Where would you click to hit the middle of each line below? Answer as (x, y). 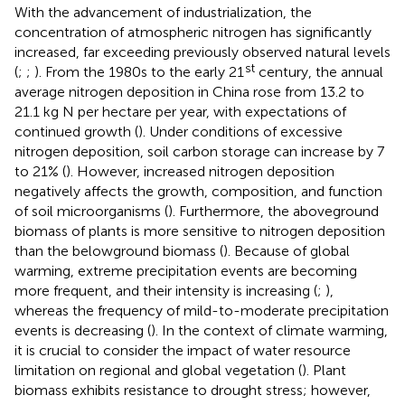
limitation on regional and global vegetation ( (158, 370)
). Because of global (287, 250)
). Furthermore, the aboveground (273, 211)
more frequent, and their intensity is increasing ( (166, 290)
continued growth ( (76, 131)
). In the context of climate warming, (269, 330)
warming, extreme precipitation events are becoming (186, 270)
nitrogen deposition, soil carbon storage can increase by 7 (199, 151)
